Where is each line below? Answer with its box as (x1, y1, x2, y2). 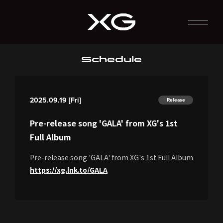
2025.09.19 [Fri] (30, 95, 81, 106)
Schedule (81, 54, 142, 65)
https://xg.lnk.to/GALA (30, 164, 108, 175)
